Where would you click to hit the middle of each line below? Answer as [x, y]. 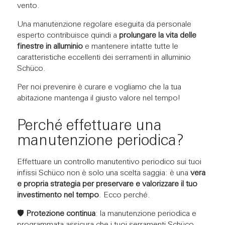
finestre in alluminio [50, 46]
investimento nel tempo [58, 195]
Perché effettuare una [89, 126]
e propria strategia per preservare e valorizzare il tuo [107, 184]
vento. [28, 6]
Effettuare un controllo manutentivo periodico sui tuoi [109, 162]
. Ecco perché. [124, 195]
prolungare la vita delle [157, 35]
